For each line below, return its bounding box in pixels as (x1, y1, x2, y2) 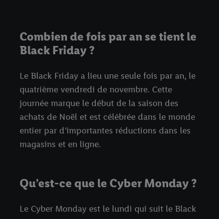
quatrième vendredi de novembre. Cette (20, 84, 172, 95)
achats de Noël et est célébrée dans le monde (20, 111, 195, 123)
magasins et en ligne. (20, 139, 101, 150)
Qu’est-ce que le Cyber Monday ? (20, 176, 197, 191)
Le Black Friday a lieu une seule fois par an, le (20, 70, 196, 82)
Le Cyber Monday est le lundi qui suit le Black (20, 203, 196, 215)
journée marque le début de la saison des (20, 98, 178, 109)
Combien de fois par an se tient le (20, 29, 197, 44)
